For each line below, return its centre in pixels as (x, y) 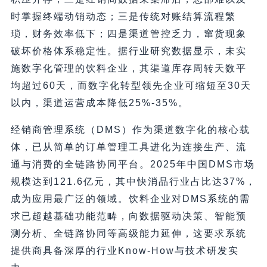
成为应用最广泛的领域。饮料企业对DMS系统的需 (130, 199)
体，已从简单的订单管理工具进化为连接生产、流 (128, 147)
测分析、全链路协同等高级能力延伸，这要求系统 (128, 234)
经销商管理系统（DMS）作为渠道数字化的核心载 (130, 130)
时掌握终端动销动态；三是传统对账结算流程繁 (123, 17)
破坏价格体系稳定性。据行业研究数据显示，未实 (128, 51)
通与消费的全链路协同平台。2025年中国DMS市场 (133, 164)
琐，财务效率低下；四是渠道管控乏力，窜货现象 (128, 34)
